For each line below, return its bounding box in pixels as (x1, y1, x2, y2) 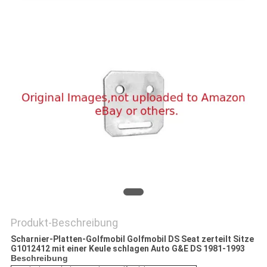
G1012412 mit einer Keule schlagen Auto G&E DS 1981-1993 (10, 244, 245, 254)
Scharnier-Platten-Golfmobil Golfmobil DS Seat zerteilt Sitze (10, 234, 254, 244)
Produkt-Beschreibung (10, 216, 118, 229)
